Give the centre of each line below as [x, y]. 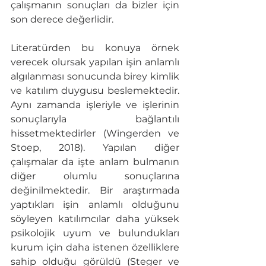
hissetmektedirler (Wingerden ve [95, 134]
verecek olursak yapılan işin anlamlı [95, 62]
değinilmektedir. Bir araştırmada [95, 191]
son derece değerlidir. [63, 20]
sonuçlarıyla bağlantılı [95, 119]
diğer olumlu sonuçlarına [95, 176]
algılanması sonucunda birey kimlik [95, 77]
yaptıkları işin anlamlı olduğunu [95, 205]
